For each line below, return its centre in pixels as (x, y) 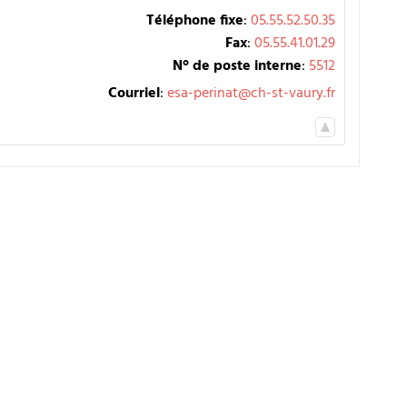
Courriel (134, 93)
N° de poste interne (237, 66)
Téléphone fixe (195, 20)
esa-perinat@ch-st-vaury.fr (251, 93)
